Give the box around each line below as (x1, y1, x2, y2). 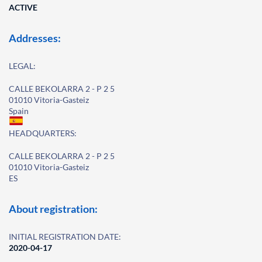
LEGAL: (9, 61, 36, 71)
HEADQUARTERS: (9, 128, 77, 138)
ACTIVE (9, 2, 37, 12)
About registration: (9, 202, 98, 215)
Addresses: (9, 32, 61, 44)
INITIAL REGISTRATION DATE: (9, 232, 121, 242)
